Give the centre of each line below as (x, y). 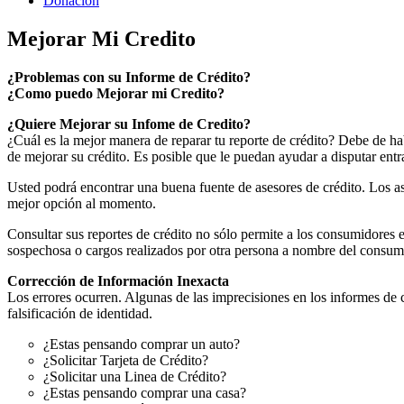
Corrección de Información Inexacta (118, 280)
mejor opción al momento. (82, 203)
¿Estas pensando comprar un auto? (142, 344)
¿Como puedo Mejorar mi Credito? (116, 93)
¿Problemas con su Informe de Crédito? (129, 77)
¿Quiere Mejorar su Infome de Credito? (129, 124)
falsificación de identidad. (80, 313)
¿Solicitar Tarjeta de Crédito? (126, 360)
